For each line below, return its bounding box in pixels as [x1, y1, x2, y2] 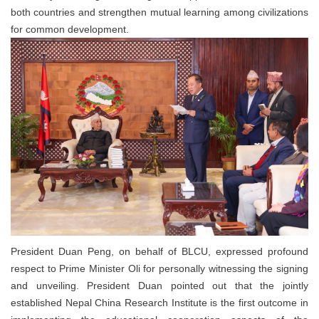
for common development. [11, 23, 129, 35]
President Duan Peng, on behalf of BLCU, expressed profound [11, 246, 308, 258]
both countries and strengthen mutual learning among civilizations [11, 6, 308, 18]
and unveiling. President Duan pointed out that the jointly [11, 280, 308, 292]
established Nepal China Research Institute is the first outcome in [11, 297, 308, 309]
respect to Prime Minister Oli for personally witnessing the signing [11, 263, 308, 275]
